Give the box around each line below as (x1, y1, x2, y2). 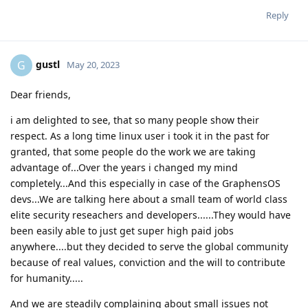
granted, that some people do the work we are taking (10, 145, 256, 159)
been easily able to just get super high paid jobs (10, 224, 234, 238)
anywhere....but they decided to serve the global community (10, 240, 288, 254)
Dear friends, (10, 88, 71, 102)
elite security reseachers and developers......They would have (10, 208, 291, 222)
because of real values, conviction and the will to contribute (10, 256, 285, 269)
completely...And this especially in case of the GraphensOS (10, 177, 280, 190)
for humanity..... (10, 272, 83, 285)
